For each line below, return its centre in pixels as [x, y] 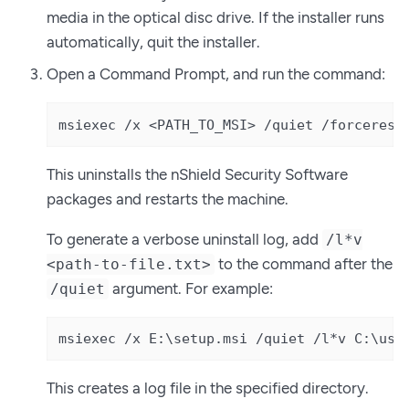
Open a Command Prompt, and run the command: [216, 74]
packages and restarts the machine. [168, 199]
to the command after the [304, 263]
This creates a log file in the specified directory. [208, 388]
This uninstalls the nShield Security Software [197, 174]
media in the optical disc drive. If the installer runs [215, 17]
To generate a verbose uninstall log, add [184, 239]
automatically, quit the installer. [153, 42]
